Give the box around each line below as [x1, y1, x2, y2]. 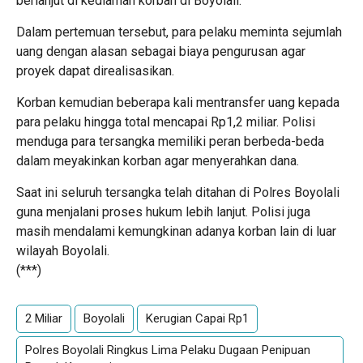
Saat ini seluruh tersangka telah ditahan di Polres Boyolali [16, 185, 340, 201]
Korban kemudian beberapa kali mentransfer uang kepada [16, 95, 340, 111]
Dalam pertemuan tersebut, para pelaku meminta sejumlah [16, 24, 342, 41]
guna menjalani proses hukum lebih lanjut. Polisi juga [16, 204, 310, 220]
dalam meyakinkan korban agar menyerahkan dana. [16, 153, 299, 169]
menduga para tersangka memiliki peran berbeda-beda [16, 134, 324, 150]
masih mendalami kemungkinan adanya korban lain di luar [16, 224, 336, 240]
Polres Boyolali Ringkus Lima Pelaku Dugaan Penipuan [25, 343, 310, 358]
